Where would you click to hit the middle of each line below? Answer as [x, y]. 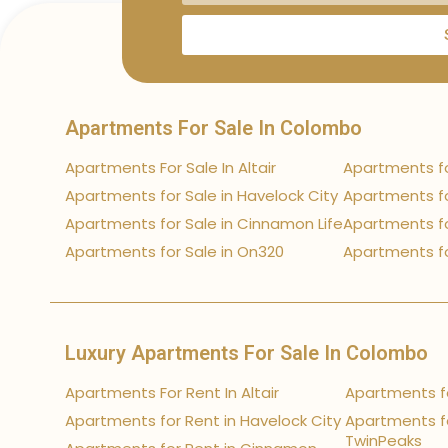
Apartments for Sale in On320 [174, 251]
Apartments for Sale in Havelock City [201, 195]
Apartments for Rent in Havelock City [203, 420]
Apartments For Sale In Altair [170, 167]
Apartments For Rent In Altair [172, 392]
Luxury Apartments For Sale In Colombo [246, 353]
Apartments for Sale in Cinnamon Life [204, 223]
